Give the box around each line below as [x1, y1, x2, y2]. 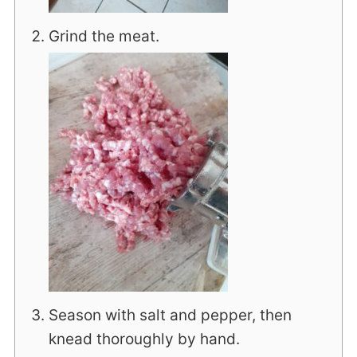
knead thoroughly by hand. [48, 330, 240, 349]
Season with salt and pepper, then [48, 306, 292, 325]
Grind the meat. [48, 27, 159, 46]
